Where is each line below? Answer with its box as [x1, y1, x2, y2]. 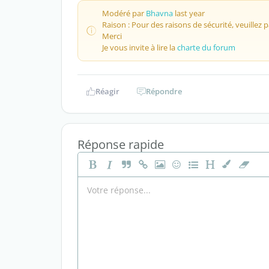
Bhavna [146, 8, 173, 19]
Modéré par [102, 8, 146, 19]
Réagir [95, 86, 119, 97]
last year [173, 8, 205, 19]
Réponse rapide [77, 136, 164, 153]
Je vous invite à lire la [102, 42, 177, 53]
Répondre [146, 86, 182, 97]
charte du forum [177, 42, 235, 53]
